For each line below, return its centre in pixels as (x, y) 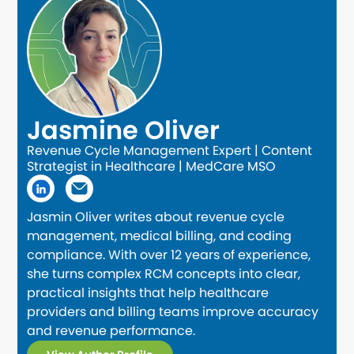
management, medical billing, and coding (160, 235)
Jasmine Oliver (124, 130)
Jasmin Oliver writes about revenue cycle (156, 217)
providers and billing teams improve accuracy (173, 311)
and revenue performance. (111, 330)
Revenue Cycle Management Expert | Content (170, 150)
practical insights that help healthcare (148, 292)
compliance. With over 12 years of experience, (169, 254)
